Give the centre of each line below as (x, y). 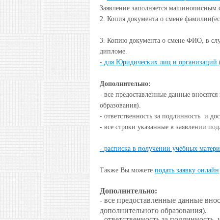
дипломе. (113, 51)
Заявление (115, 8)
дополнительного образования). (153, 210)
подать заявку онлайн (187, 170)
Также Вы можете (127, 170)
